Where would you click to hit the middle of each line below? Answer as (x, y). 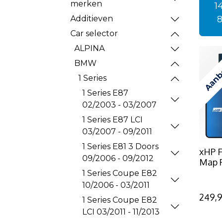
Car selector (94, 33)
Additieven (92, 19)
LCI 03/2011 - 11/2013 (121, 212)
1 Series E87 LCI (112, 120)
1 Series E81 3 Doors (120, 146)
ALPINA (89, 48)
